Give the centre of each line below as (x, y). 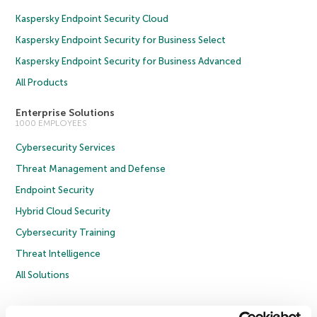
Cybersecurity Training (66, 233)
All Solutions (43, 275)
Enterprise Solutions (65, 113)
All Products (42, 83)
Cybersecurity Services (66, 148)
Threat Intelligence (58, 254)
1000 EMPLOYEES (52, 123)
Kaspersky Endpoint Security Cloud (92, 19)
